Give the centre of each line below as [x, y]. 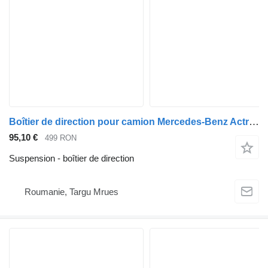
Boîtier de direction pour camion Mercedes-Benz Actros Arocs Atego [254, 122]
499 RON [61, 138]
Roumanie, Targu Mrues [71, 192]
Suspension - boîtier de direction [71, 158]
